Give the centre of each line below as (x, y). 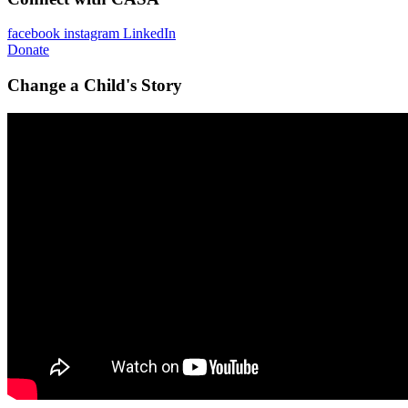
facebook (34, 34)
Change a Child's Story (95, 85)
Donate (28, 50)
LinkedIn (149, 34)
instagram (92, 34)
